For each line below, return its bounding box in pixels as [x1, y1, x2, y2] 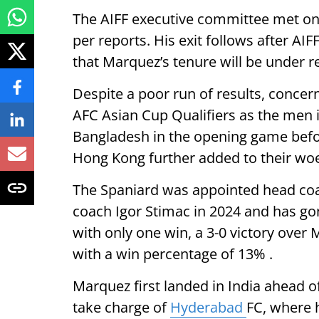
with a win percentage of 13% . [73, 244, 273, 263]
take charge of [73, 298, 170, 317]
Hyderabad [170, 298, 246, 317]
